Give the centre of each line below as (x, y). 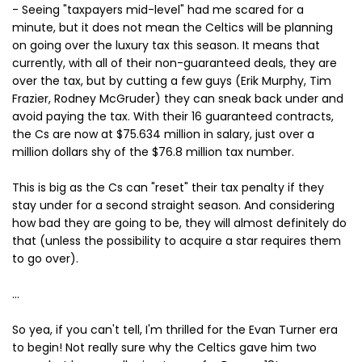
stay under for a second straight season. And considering (173, 205)
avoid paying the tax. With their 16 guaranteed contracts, (173, 116)
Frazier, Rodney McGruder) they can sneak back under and (178, 98)
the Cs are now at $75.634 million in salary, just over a (163, 134)
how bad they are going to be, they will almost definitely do (179, 223)
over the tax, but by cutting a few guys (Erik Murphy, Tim (172, 80)
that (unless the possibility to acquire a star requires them (177, 240)
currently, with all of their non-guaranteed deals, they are (175, 63)
